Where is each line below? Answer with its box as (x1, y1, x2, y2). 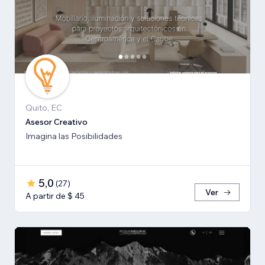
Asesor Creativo (25, 116, 88, 127)
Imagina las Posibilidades (25, 130, 122, 141)
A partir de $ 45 (25, 190, 85, 201)
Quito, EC (25, 102, 62, 113)
